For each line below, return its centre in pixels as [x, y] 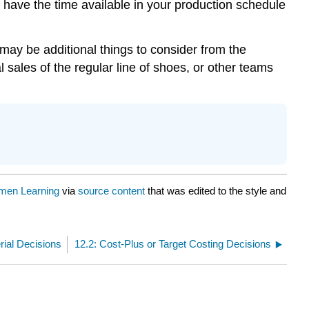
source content [111, 190]
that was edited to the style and [216, 190]
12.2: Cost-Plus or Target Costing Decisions [173, 243]
